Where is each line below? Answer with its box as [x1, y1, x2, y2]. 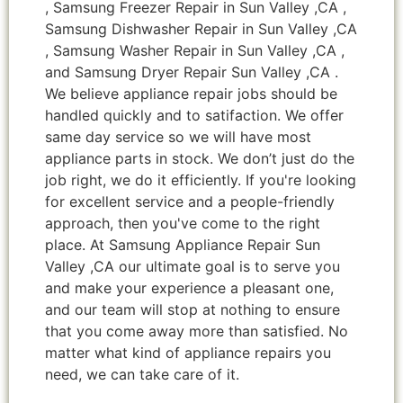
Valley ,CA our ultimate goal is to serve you [45, 256, 340, 275]
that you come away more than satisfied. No [45, 321, 348, 340]
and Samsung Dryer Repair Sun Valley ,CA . [45, 62, 338, 81]
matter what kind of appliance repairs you [45, 343, 331, 362]
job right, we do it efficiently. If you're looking [45, 170, 356, 189]
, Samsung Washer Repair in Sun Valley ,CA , [45, 40, 345, 59]
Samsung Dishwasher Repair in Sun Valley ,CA [45, 19, 357, 38]
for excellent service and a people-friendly [45, 192, 335, 210]
